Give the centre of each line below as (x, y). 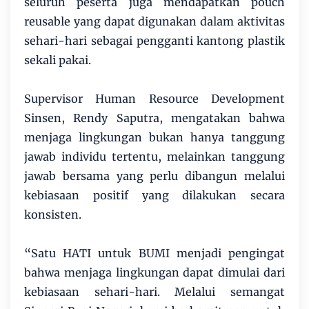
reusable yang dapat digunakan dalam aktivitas (154, 22)
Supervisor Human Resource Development (154, 99)
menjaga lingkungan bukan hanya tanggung (154, 138)
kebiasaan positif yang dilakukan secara (154, 196)
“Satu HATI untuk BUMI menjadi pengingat (154, 253)
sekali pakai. (58, 60)
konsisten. (53, 215)
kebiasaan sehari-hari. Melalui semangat (154, 292)
